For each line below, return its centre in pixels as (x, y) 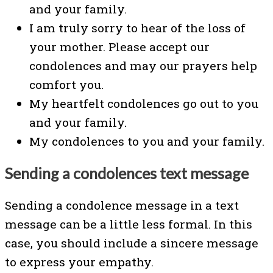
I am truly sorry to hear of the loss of (137, 28)
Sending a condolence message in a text (122, 205)
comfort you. (66, 85)
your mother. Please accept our (119, 47)
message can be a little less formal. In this (129, 224)
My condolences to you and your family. (147, 141)
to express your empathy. (79, 261)
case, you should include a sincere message (132, 243)
